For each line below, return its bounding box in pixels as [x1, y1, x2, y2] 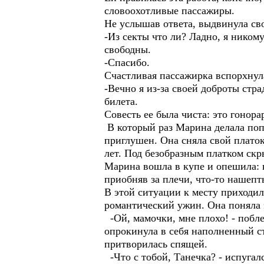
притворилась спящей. [104, 238, 207, 250]
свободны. [104, 44, 151, 55]
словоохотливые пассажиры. [104, 5, 235, 16]
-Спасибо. [104, 57, 150, 68]
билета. [104, 95, 138, 107]
